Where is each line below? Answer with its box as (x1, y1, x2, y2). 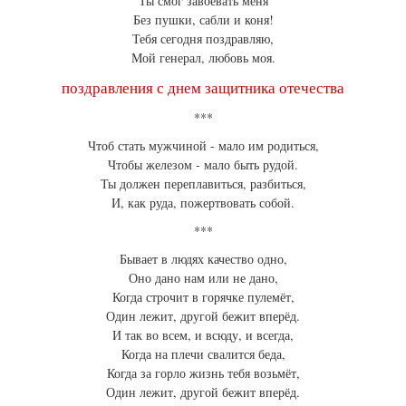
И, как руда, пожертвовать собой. (111, 194, 295, 212)
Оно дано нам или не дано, (128, 269, 278, 287)
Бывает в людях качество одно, (119, 250, 287, 268)
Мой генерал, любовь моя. (130, 49, 275, 67)
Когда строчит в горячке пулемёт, (111, 288, 295, 306)
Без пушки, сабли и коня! (132, 11, 274, 29)
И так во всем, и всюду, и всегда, (112, 326, 294, 344)
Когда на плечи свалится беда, (121, 345, 285, 363)
